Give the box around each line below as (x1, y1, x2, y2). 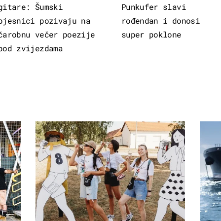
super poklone (121, 29, 182, 39)
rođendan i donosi (121, 15, 200, 26)
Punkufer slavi (121, 1, 186, 12)
